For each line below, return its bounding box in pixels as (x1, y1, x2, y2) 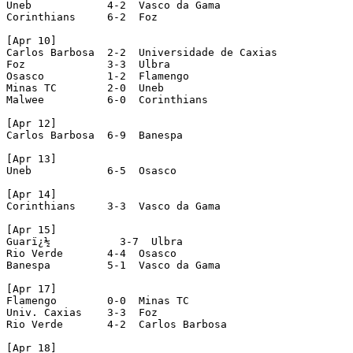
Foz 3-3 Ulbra (6, 58, 170, 70)
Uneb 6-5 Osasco (6, 164, 176, 176)
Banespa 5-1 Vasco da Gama (6, 258, 221, 271)
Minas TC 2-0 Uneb (6, 81, 164, 94)
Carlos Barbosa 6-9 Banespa (6, 128, 183, 141)
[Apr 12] (6, 117, 57, 129)
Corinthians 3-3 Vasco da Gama (6, 199, 221, 212)
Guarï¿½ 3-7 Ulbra (6, 235, 183, 247)
